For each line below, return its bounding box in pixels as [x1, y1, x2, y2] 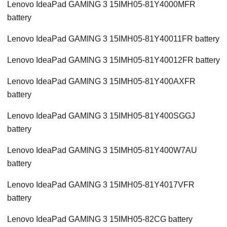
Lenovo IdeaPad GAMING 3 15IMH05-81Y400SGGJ [7, 111, 195, 121]
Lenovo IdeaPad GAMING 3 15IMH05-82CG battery [7, 215, 193, 224]
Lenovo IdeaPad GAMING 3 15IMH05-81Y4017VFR [7, 180, 195, 190]
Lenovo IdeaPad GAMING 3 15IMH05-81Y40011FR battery [7, 34, 219, 44]
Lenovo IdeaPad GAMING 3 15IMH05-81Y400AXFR [7, 77, 196, 86]
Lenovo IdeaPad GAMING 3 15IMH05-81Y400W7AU [7, 146, 197, 155]
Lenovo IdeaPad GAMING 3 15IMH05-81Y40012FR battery [7, 56, 220, 65]
